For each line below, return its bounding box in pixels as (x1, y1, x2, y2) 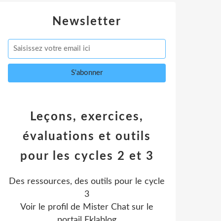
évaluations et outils (23, 131, 151, 143)
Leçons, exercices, (30, 111, 144, 123)
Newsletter (52, 16, 121, 28)
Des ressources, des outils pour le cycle (9, 177, 165, 186)
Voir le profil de (20, 203, 83, 212)
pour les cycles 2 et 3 (20, 150, 154, 162)
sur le (129, 203, 153, 212)
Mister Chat (83, 203, 129, 212)
